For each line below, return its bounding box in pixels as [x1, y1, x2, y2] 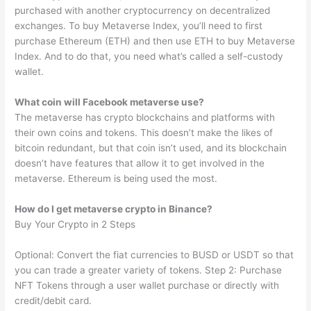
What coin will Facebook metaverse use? [15, 96, 205, 108]
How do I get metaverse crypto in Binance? [15, 203, 213, 215]
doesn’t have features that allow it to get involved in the [15, 157, 265, 169]
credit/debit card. [15, 294, 92, 306]
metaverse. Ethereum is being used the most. [15, 172, 218, 184]
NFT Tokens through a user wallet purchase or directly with [15, 279, 280, 291]
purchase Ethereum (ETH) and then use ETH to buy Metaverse [15, 35, 296, 47]
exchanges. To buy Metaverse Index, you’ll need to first [15, 20, 263, 32]
